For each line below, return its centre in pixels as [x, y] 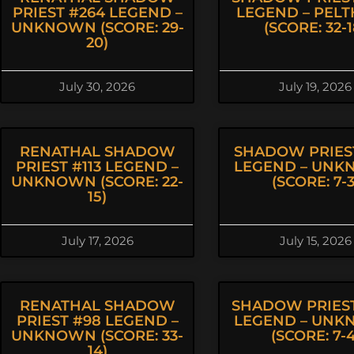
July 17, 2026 [97, 241]
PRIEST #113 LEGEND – [97, 167]
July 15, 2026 [315, 241]
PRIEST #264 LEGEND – [97, 13]
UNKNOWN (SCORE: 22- [97, 182]
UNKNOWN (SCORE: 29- [97, 28]
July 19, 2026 [315, 87]
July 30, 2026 [97, 87]
